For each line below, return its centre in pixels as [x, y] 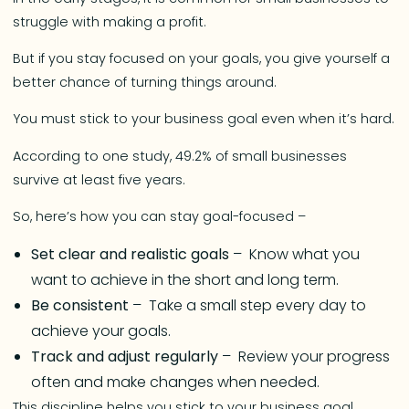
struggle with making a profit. [112, 21]
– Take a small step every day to [248, 305]
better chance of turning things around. [147, 83]
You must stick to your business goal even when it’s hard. [204, 119]
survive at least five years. [100, 179]
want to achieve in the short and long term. [185, 279]
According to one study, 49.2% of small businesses [180, 156]
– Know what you [295, 254]
